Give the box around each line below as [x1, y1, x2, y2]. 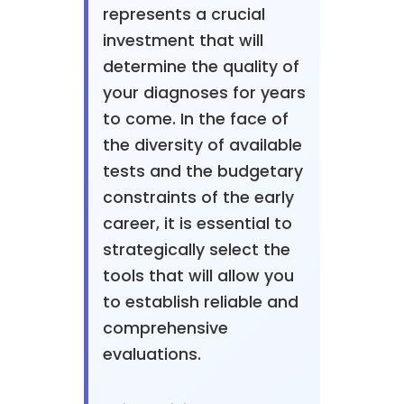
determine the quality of [102, 56, 299, 78]
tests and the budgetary [102, 161, 303, 182]
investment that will [102, 30, 263, 51]
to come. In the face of [102, 108, 289, 130]
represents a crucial [102, 4, 265, 25]
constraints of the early [102, 187, 294, 208]
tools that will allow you [102, 265, 294, 287]
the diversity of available [102, 134, 302, 156]
